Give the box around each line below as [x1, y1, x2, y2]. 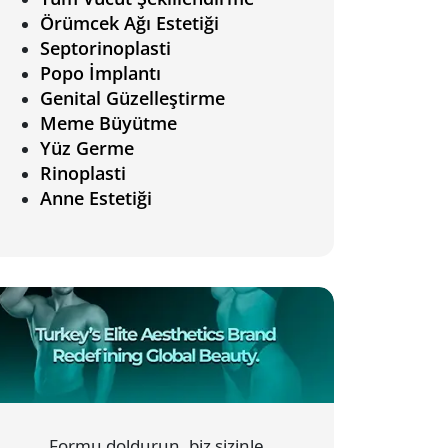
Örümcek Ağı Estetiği [40, 11, 219, 35]
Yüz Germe [40, 136, 134, 160]
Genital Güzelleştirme [40, 86, 225, 110]
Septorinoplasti [40, 36, 171, 60]
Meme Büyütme [40, 111, 177, 135]
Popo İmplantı [40, 61, 161, 85]
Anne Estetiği [40, 186, 152, 210]
